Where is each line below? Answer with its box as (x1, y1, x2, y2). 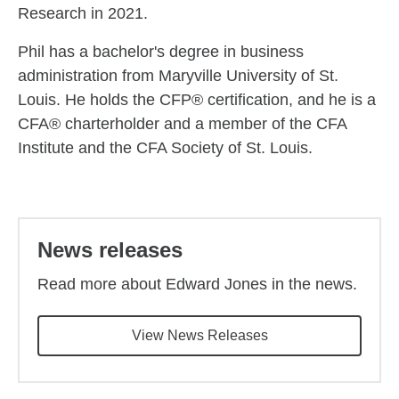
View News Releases (131, 328, 268, 343)
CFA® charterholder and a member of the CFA (18, 115, 346, 133)
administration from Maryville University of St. (18, 67, 338, 85)
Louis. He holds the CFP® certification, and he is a (18, 91, 376, 109)
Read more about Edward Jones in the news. (37, 275, 357, 293)
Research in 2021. (18, 4, 148, 22)
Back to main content (17, 199, 149, 214)
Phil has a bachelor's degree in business (18, 43, 304, 61)
